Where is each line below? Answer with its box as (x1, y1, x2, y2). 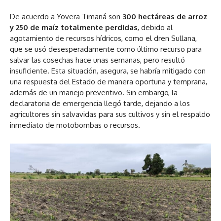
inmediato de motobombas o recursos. (10, 120, 140, 130)
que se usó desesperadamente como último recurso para (10, 44, 202, 54)
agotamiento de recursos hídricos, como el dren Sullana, (10, 33, 197, 43)
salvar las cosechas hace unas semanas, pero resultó (10, 55, 185, 65)
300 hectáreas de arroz (120, 11, 207, 21)
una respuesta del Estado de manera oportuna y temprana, (10, 76, 207, 86)
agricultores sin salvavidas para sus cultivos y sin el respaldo (10, 109, 210, 119)
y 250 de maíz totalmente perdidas (10, 22, 138, 32)
